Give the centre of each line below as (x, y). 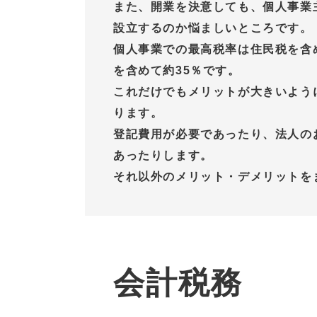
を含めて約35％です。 (177, 70)
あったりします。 (163, 155)
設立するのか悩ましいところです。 (213, 28)
